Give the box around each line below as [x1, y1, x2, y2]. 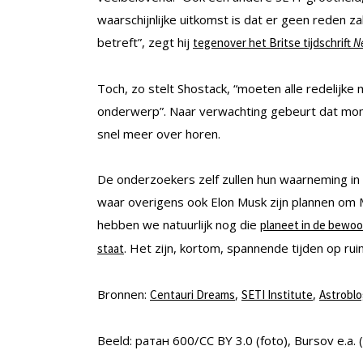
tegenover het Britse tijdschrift [193, 34, 353, 50]
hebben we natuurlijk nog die [97, 216, 260, 233]
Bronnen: [97, 285, 150, 302]
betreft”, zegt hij [97, 33, 193, 50]
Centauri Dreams [150, 286, 235, 302]
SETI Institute [241, 286, 313, 302]
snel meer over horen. [97, 125, 220, 142]
